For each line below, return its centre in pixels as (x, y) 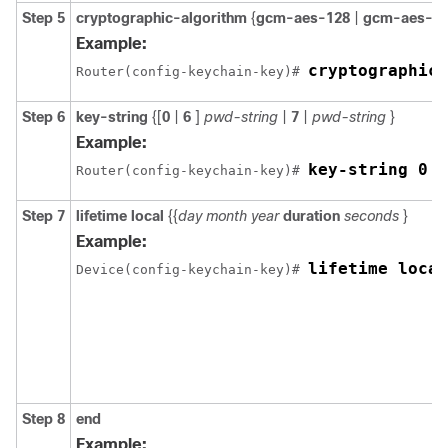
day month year (228, 216)
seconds (371, 216)
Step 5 (43, 18)
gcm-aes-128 (303, 18)
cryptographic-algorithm (161, 18)
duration (311, 216)
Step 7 (43, 216)
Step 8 (43, 419)
